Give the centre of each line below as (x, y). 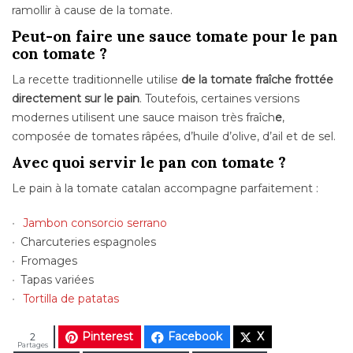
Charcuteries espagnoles (89, 242)
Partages (33, 345)
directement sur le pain (76, 99)
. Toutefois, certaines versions (219, 99)
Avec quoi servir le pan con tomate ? (149, 163)
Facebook (195, 337)
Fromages (49, 261)
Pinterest (108, 337)
